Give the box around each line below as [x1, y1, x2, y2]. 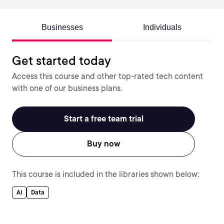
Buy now [86, 139, 120, 148]
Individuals [142, 23, 181, 31]
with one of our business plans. [12, 83, 122, 93]
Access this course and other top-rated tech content [12, 71, 203, 81]
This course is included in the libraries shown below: [12, 169, 199, 179]
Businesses [41, 23, 83, 31]
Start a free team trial [63, 114, 143, 123]
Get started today [12, 53, 111, 68]
